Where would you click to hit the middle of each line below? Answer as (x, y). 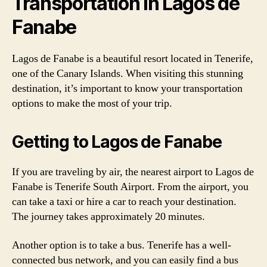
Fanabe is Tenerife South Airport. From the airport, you (130, 187)
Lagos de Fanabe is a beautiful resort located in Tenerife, (133, 59)
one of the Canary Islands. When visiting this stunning (128, 74)
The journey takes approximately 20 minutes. (108, 217)
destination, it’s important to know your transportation (127, 89)
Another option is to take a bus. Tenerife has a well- (122, 245)
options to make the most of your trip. (92, 103)
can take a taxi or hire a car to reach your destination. (124, 202)
